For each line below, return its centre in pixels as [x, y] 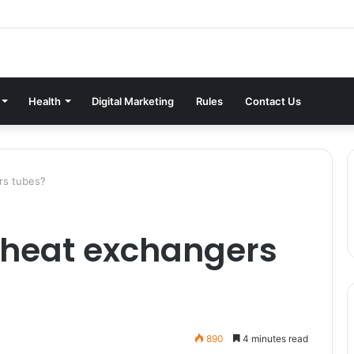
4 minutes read [274, 338]
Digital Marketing [133, 101]
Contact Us [273, 101]
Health [45, 101]
